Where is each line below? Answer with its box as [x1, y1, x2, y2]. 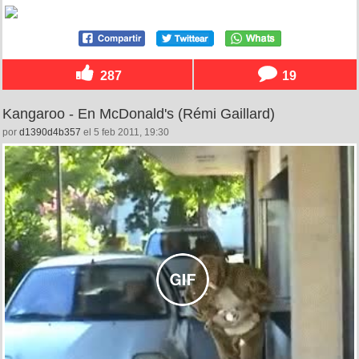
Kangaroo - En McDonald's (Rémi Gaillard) [2, 105, 275, 122]
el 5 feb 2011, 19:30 [81, 126, 169, 138]
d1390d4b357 [19, 126, 81, 138]
